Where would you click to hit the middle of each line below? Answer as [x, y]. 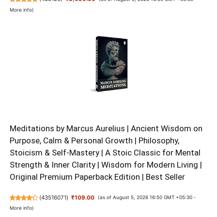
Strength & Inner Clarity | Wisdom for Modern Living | [106, 165]
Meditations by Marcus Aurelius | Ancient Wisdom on [106, 129]
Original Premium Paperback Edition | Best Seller [97, 177]
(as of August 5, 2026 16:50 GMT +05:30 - [147, 197]
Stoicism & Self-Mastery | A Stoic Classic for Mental [105, 153]
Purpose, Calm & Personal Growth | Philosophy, [94, 141]
